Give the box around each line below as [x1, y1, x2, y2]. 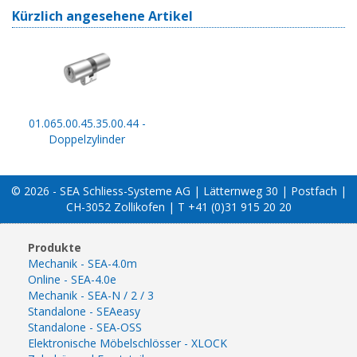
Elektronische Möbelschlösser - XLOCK [28, 335, 227, 351]
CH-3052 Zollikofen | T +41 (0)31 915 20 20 [65, 198, 292, 214]
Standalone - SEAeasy [28, 303, 140, 319]
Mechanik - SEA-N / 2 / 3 [28, 287, 154, 303]
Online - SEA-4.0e [28, 271, 116, 287]
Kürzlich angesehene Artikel [12, 6, 193, 25]
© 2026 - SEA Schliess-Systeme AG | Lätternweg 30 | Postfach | [10, 182, 347, 198]
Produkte [28, 239, 81, 255]
